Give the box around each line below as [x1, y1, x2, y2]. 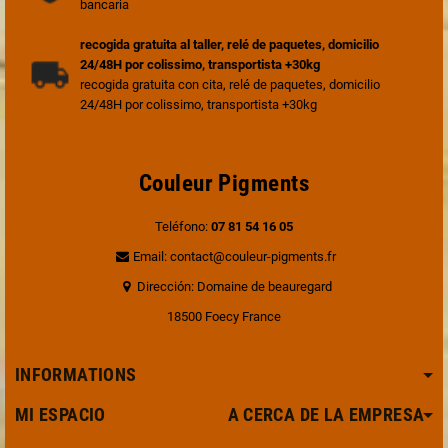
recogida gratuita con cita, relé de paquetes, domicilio [80, 76, 380, 92]
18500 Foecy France [167, 308, 281, 324]
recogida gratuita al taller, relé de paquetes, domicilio [80, 36, 379, 52]
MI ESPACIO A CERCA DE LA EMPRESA [15, 403, 425, 425]
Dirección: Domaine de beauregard [136, 278, 332, 294]
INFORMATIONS [15, 363, 137, 385]
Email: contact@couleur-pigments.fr [132, 248, 336, 264]
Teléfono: [155, 218, 211, 234]
